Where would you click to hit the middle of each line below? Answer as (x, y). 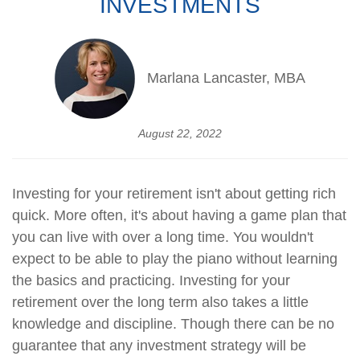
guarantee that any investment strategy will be (159, 345)
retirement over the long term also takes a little (160, 302)
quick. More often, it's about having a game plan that (179, 215)
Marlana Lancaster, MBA (226, 78)
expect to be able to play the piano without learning (175, 258)
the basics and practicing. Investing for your (151, 280)
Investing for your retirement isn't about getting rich (174, 193)
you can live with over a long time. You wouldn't (163, 237)
